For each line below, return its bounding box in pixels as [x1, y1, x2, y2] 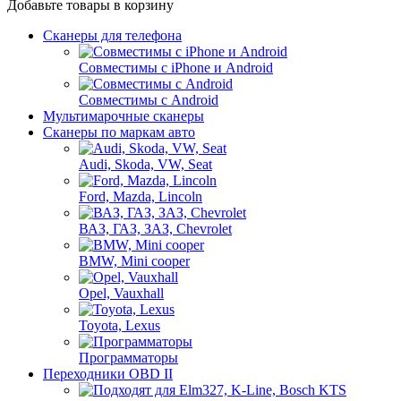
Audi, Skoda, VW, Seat [79, 157, 212, 172]
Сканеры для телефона [43, 28, 182, 43]
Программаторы [79, 350, 178, 365]
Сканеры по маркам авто [43, 124, 195, 140]
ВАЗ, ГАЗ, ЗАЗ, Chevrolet [79, 221, 232, 236]
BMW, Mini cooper [79, 253, 190, 269]
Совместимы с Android [79, 92, 218, 107]
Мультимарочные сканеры [43, 108, 204, 124]
